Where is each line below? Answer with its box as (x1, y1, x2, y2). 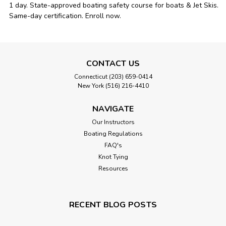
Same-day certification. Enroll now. (9, 11, 121, 21)
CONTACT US (86, 58, 140, 70)
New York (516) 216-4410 (77, 82, 149, 90)
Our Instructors (91, 118, 135, 127)
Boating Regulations (83, 130, 143, 138)
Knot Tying (98, 153, 128, 161)
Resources (98, 164, 128, 173)
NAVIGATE (92, 103, 134, 115)
